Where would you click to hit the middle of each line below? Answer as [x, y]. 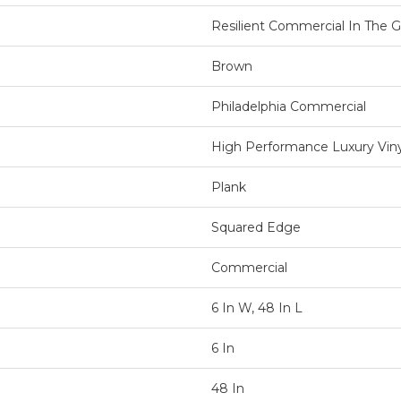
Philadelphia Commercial [288, 107]
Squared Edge [256, 227]
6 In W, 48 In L [256, 308]
